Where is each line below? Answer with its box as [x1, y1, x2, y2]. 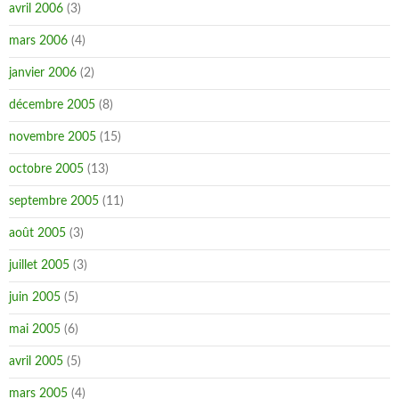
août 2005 [9, 227, 66, 240]
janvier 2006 [9, 67, 77, 79]
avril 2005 [9, 355, 63, 368]
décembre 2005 [9, 99, 95, 111]
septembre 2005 [9, 195, 99, 208]
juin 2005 [9, 291, 61, 304]
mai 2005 [9, 323, 61, 336]
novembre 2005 [9, 131, 96, 143]
